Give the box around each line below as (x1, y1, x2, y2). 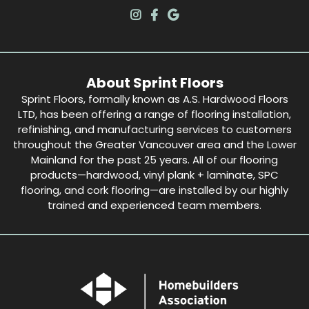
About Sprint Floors (86, 72, 223, 92)
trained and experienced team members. (48, 197, 261, 212)
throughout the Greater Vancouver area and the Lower (12, 137, 297, 152)
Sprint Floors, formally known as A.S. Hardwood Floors (21, 91, 288, 106)
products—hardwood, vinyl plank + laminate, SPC (30, 167, 279, 182)
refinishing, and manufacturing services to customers (17, 121, 292, 137)
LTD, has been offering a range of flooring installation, (18, 106, 291, 121)
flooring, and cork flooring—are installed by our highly (21, 182, 288, 197)
